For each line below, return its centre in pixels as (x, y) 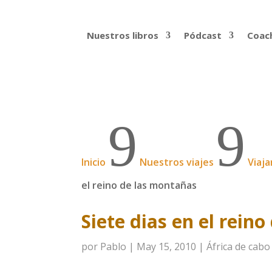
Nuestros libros (122, 35)
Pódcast (202, 35)
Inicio (94, 162)
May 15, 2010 (167, 247)
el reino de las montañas (139, 185)
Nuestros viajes (177, 162)
